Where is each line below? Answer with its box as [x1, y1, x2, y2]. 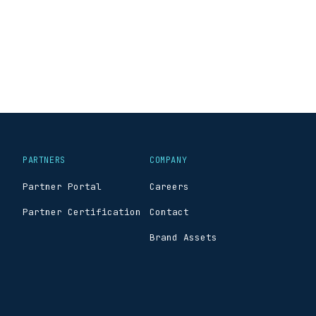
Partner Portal [23, 181, 102, 193]
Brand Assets [150, 231, 217, 243]
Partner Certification [23, 206, 141, 218]
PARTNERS [23, 154, 66, 166]
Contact [150, 206, 189, 218]
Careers [150, 181, 189, 193]
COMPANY [150, 154, 188, 166]
